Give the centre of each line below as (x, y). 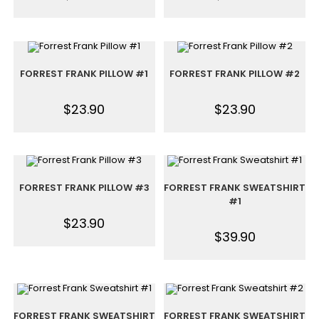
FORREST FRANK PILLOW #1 (84, 73)
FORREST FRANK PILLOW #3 (84, 188)
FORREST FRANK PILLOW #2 (235, 73)
